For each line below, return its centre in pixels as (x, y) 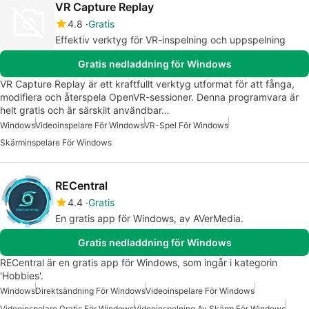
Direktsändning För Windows (90, 290)
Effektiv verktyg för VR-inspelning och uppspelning (170, 39)
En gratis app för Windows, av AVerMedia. (149, 218)
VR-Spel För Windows (186, 125)
